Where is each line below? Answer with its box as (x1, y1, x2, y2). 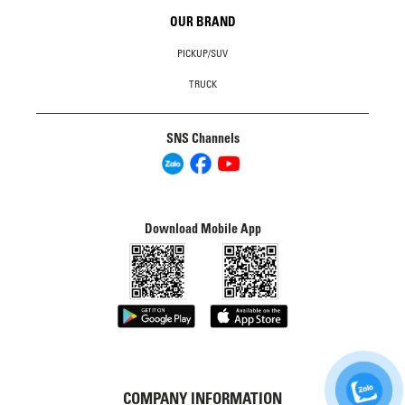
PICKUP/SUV (177, 47, 228, 61)
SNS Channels (165, 130, 240, 147)
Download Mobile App (144, 221, 261, 238)
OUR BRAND (169, 14, 236, 31)
